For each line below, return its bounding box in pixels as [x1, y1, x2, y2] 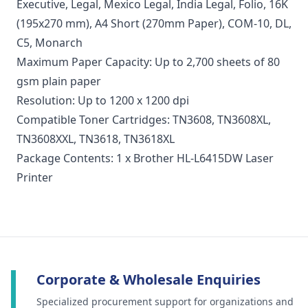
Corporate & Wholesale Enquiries [36, 270, 261, 289]
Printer [16, 170, 53, 186]
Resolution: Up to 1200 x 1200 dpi [16, 93, 189, 109]
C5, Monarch [16, 35, 82, 51]
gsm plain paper [16, 74, 101, 89]
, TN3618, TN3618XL [74, 131, 175, 147]
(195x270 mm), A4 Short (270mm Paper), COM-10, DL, [16, 16, 291, 32]
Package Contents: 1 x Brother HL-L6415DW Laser [16, 151, 274, 166]
